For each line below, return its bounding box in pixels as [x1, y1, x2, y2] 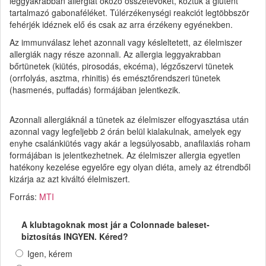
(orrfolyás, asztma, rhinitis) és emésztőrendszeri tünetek [9, 72, 220, 84]
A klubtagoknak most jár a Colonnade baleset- [21, 218, 210, 231]
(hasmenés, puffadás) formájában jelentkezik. [9, 84, 180, 96]
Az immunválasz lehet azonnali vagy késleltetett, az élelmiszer [9, 36, 242, 49]
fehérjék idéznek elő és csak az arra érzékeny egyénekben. [9, 18, 233, 31]
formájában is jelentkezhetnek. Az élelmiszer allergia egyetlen [9, 149, 240, 161]
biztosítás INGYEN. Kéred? [21, 230, 128, 243]
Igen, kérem [27, 248, 72, 260]
